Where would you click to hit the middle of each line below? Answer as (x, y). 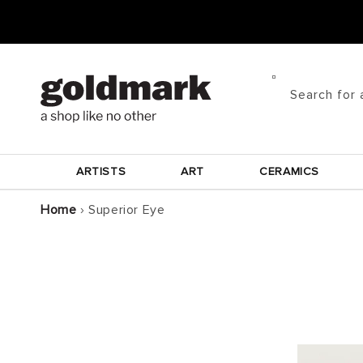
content (48, 25)
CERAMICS (289, 172)
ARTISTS (101, 172)
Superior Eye (127, 210)
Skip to (45, 11)
